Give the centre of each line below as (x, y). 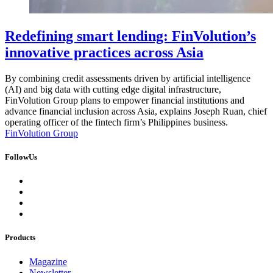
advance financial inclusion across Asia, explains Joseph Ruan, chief (136, 111)
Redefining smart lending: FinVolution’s (130, 36)
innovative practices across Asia (104, 52)
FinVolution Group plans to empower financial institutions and (125, 100)
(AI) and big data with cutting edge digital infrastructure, (113, 89)
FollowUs (21, 157)
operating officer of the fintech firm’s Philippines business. (116, 122)
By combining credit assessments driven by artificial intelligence (128, 78)
